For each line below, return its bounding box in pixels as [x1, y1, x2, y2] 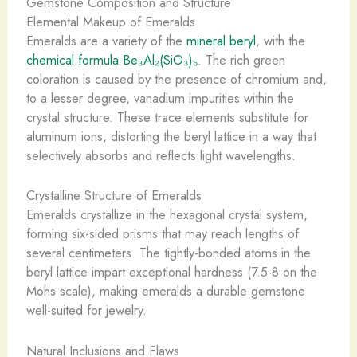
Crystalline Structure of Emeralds [25, 186, 202, 206]
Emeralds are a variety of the [25, 31, 186, 51]
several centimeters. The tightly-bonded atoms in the [25, 243, 311, 263]
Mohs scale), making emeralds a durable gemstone [25, 281, 305, 301]
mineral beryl [186, 31, 256, 51]
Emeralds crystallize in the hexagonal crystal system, [25, 205, 308, 225]
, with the [255, 31, 305, 51]
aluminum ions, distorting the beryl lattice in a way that [25, 127, 316, 147]
